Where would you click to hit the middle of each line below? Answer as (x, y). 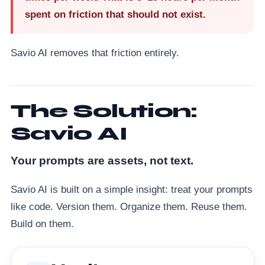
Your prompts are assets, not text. (102, 160)
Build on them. (42, 224)
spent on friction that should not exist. (115, 14)
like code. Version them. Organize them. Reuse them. (129, 206)
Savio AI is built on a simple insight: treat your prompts (132, 189)
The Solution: (104, 111)
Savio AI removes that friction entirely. (95, 53)
